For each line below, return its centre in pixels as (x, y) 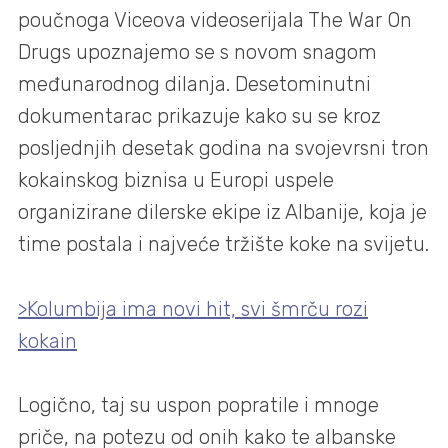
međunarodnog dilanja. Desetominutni (194, 84)
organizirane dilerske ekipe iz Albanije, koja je (222, 212)
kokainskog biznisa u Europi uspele (176, 180)
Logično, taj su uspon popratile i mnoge (198, 404)
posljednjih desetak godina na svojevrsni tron (223, 148)
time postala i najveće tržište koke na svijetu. (223, 244)
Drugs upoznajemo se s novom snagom (197, 52)
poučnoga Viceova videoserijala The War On (215, 20)
